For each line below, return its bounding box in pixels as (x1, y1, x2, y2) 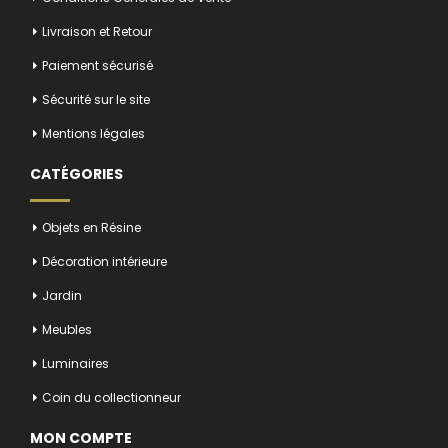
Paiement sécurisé (42, 56, 153, 74)
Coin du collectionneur (42, 388, 181, 406)
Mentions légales (42, 124, 145, 142)
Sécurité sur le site (42, 90, 150, 108)
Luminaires (42, 354, 109, 372)
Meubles (42, 320, 92, 338)
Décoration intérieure (42, 252, 167, 270)
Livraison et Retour (42, 22, 152, 40)
